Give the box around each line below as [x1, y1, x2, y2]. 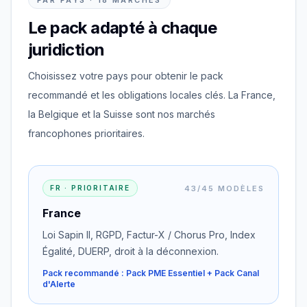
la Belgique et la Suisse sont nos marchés [28, 108, 215, 120]
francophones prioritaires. [28, 127, 145, 139]
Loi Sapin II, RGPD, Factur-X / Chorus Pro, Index [42, 229, 256, 241]
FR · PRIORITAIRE [50, 184, 130, 192]
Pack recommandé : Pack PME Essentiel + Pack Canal [42, 268, 259, 278]
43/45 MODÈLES [184, 183, 265, 193]
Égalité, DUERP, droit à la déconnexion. [42, 245, 219, 257]
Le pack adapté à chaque [28, 18, 217, 38]
